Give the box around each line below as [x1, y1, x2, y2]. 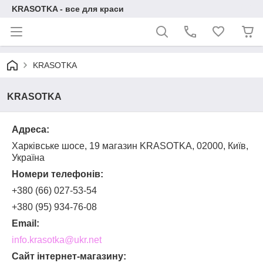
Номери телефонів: [12, 169, 103, 179]
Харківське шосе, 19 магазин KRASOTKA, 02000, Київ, [12, 141, 248, 151]
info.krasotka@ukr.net [12, 235, 102, 245]
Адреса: [12, 124, 49, 134]
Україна [12, 153, 45, 163]
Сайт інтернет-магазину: [12, 251, 126, 261]
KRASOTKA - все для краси [12, 4, 124, 14]
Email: [12, 218, 39, 228]
